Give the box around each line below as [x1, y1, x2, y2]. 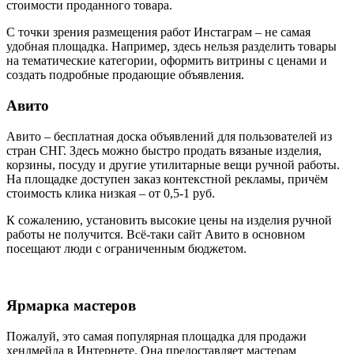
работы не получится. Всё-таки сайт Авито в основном [6, 227, 305, 241]
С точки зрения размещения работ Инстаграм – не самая [6, 25, 311, 40]
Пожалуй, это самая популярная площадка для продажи [6, 330, 307, 344]
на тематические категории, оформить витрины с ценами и [6, 54, 327, 68]
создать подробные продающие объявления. [6, 68, 244, 82]
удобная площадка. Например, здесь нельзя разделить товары [6, 40, 337, 54]
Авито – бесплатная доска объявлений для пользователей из [6, 129, 332, 143]
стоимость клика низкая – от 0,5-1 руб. [6, 186, 215, 200]
